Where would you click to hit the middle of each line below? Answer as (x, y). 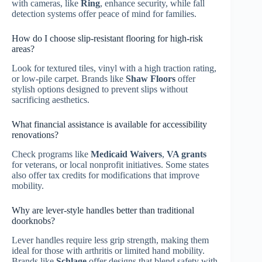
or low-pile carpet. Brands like (69, 79)
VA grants (187, 154)
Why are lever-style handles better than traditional (103, 210)
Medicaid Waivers (126, 154)
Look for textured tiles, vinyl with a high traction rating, (114, 68)
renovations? (35, 135)
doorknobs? (33, 220)
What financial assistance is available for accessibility (109, 125)
